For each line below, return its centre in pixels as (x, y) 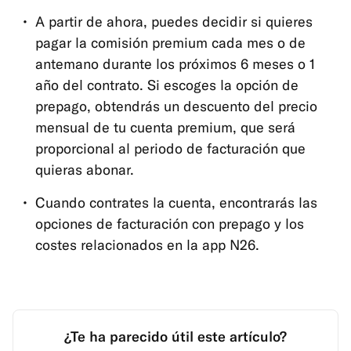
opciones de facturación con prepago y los (169, 223)
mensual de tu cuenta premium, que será (165, 127)
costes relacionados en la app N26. (147, 244)
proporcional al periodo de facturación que (170, 148)
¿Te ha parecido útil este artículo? (175, 336)
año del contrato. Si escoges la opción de (166, 85)
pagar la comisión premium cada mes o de (170, 42)
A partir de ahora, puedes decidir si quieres (174, 21)
